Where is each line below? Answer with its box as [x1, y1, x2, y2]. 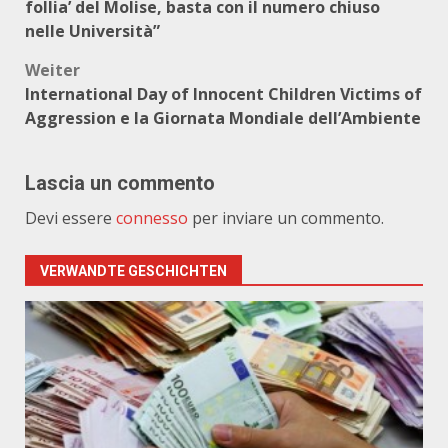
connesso [116, 207, 188, 229]
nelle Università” [25, 20, 160, 42]
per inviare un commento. [188, 207, 384, 229]
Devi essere [25, 207, 116, 229]
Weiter [25, 59, 80, 81]
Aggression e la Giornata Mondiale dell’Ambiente [25, 107, 421, 129]
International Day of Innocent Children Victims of [25, 83, 422, 105]
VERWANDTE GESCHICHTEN [40, 263, 227, 279]
